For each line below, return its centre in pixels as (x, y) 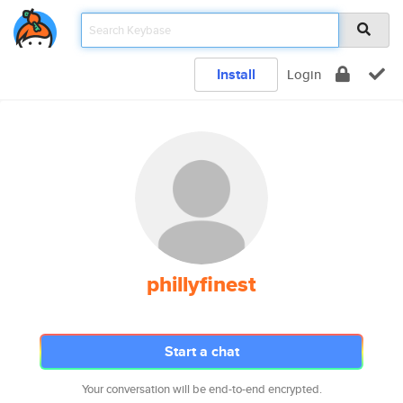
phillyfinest (201, 284)
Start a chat (201, 351)
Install (236, 74)
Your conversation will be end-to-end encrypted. (201, 389)
